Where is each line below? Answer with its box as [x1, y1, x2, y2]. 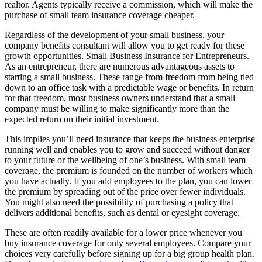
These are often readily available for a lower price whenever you [5, 227, 242, 238]
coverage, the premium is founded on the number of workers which [5, 166, 253, 176]
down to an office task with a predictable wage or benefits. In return [5, 82, 254, 93]
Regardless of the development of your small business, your [5, 30, 224, 40]
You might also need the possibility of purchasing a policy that [5, 197, 233, 208]
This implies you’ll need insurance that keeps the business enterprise [5, 134, 255, 144]
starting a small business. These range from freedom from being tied [5, 72, 254, 82]
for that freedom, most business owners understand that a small [5, 93, 235, 104]
